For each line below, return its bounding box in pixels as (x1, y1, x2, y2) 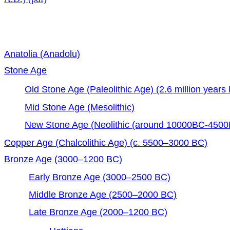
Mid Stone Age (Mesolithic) (25, 102, 135, 112)
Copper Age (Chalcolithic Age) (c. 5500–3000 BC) (4, 137, 207, 148)
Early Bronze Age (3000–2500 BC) (29, 171, 170, 182)
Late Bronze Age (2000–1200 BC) (29, 207, 167, 218)
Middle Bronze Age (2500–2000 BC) (29, 189, 177, 200)
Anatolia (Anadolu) (4, 48, 80, 59)
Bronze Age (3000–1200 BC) (4, 154, 122, 165)
